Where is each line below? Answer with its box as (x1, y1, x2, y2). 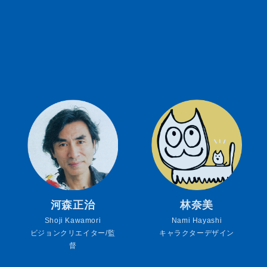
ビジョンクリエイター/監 (30, 229, 116, 238)
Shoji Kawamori (44, 216, 101, 225)
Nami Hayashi (171, 216, 222, 225)
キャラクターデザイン (159, 229, 235, 238)
